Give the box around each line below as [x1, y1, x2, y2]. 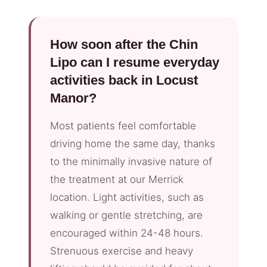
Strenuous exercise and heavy [50, 245, 193, 257]
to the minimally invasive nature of [50, 156, 212, 168]
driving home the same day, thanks [50, 138, 215, 150]
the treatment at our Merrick [50, 173, 184, 186]
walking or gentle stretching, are [50, 209, 203, 222]
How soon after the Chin [50, 37, 198, 52]
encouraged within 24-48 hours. [50, 227, 203, 240]
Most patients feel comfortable [50, 120, 196, 132]
